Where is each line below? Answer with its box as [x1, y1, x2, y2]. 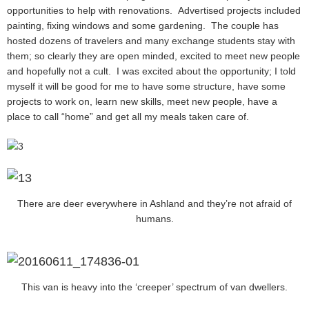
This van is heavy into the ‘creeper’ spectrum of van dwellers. [21, 281, 288, 292]
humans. [135, 212, 174, 224]
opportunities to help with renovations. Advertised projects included [7, 5, 301, 17]
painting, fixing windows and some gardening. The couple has [7, 20, 279, 32]
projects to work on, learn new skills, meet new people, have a [7, 96, 277, 108]
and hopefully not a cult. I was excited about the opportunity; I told [7, 66, 296, 77]
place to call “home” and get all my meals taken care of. [7, 111, 249, 123]
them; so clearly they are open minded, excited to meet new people [7, 50, 300, 62]
